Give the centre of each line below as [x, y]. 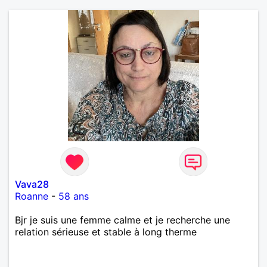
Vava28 [32, 184]
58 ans [74, 196]
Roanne [32, 196]
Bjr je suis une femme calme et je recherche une [122, 220]
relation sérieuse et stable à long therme [106, 232]
